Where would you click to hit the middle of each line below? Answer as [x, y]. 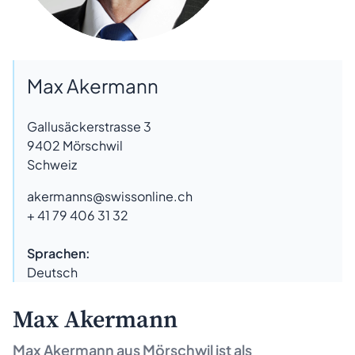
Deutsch [52, 272]
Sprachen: [59, 253]
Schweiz [52, 164]
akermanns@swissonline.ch [110, 196]
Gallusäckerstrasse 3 [89, 126]
